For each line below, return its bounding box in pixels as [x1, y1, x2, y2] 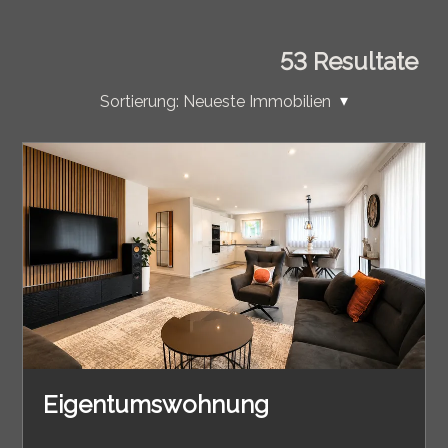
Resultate [307, 47, 419, 77]
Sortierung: [99, 92, 179, 112]
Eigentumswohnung [43, 389, 270, 419]
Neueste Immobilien [182, 92, 331, 112]
